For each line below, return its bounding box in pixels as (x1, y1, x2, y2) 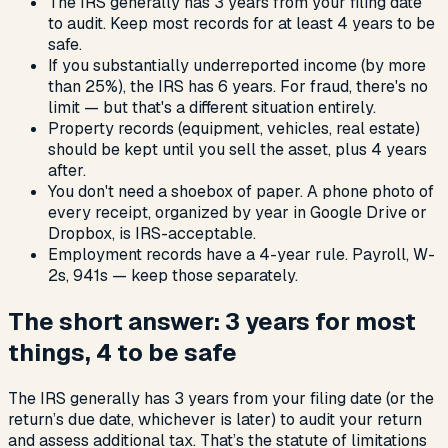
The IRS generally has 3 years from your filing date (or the (8, 387, 434, 409)
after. (48, 159, 86, 181)
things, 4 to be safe (8, 336, 237, 368)
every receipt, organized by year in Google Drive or (48, 201, 427, 223)
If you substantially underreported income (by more (48, 54, 426, 76)
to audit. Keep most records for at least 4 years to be (48, 12, 435, 34)
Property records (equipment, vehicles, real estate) (48, 117, 420, 139)
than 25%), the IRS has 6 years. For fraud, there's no (48, 75, 428, 97)
